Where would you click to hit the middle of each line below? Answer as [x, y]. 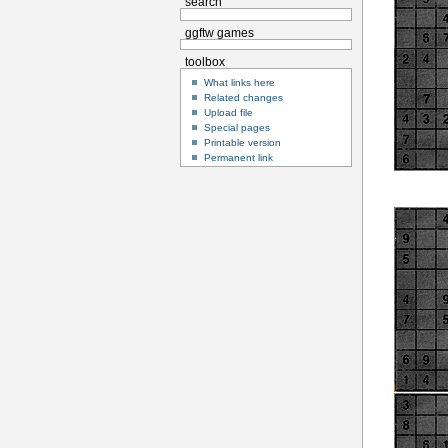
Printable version [242, 142]
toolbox [205, 62]
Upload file [228, 112]
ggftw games [220, 33]
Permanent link [238, 157]
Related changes [243, 97]
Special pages [236, 127]
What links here [239, 82]
